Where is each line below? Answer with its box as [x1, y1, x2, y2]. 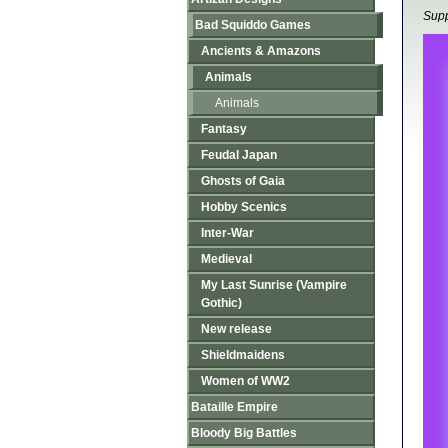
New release [201, 322, 272, 336]
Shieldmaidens [201, 348, 285, 362]
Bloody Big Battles [191, 426, 297, 440]
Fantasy [201, 122, 247, 136]
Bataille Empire [191, 400, 278, 414]
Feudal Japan [201, 148, 277, 162]
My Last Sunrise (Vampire [201, 278, 347, 292]
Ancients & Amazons [201, 44, 321, 58]
